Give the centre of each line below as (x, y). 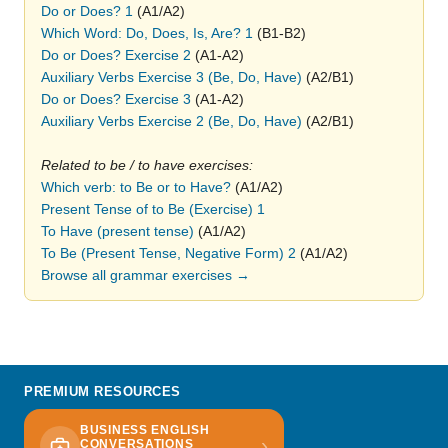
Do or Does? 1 (87, 11)
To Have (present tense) (117, 231)
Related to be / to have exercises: (147, 165)
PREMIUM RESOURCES (102, 392)
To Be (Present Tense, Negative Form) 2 (168, 253)
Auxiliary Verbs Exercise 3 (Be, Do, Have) (171, 77)
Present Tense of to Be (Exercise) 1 (153, 209)
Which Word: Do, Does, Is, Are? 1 (147, 33)
